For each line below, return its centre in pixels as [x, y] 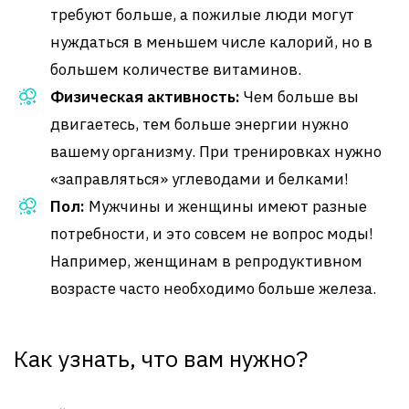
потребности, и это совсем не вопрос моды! [212, 234]
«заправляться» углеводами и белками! [199, 179]
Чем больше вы [299, 97]
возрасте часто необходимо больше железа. [213, 288]
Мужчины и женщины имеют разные [226, 206]
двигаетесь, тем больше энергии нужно [199, 124]
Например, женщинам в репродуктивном [206, 261]
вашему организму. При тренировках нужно [216, 152]
